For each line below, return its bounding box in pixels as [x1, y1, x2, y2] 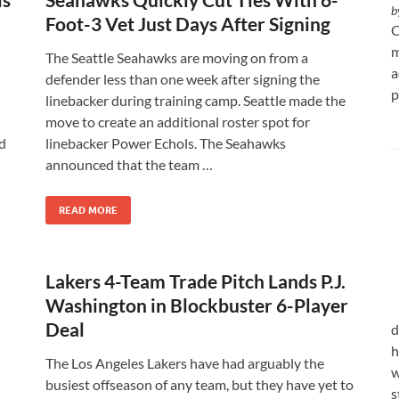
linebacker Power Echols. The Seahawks [45, 134, 286, 151]
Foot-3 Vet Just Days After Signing [45, 12, 330, 35]
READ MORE [59, 204, 118, 216]
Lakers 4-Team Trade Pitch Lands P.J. [45, 270, 346, 292]
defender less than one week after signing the [45, 70, 320, 87]
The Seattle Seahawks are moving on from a [45, 49, 308, 66]
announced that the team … [45, 156, 213, 173]
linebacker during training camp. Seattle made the [45, 92, 346, 109]
